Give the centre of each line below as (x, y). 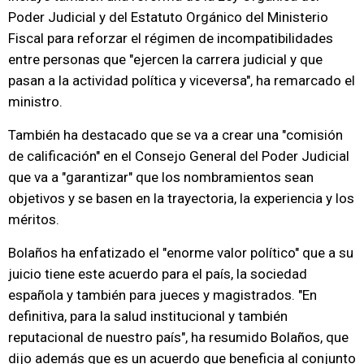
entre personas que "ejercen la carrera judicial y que (165, 59)
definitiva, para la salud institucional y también (148, 316)
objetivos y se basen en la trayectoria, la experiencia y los (181, 198)
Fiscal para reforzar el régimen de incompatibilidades (171, 38)
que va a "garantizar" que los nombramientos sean (161, 177)
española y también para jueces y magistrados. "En (162, 295)
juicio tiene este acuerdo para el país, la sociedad (158, 274)
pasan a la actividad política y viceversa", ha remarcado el (182, 80)
